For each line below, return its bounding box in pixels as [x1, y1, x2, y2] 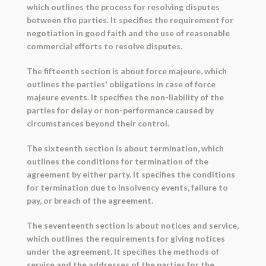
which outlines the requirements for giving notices [26, 233, 225, 244]
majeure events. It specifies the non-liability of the [26, 92, 224, 103]
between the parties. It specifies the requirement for [26, 15, 233, 26]
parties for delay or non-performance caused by [26, 105, 214, 116]
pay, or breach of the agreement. [26, 195, 153, 206]
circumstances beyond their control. [26, 118, 169, 129]
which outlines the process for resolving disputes [26, 2, 220, 12]
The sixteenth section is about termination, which [26, 143, 224, 154]
